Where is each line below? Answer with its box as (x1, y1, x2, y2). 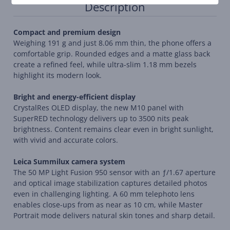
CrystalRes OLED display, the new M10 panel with (13, 103, 184, 112)
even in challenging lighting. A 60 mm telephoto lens (13, 189, 195, 199)
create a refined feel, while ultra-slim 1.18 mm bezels (13, 60, 197, 69)
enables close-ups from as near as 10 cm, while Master (13, 200, 203, 209)
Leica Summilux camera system (13, 157, 125, 166)
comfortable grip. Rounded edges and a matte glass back (13, 49, 210, 59)
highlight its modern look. (13, 70, 102, 80)
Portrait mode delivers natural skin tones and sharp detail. (13, 210, 215, 220)
